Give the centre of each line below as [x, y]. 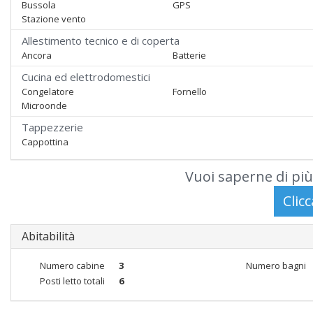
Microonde [44, 105]
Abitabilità [48, 236]
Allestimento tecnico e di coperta [101, 41]
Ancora [37, 55]
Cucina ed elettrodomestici [86, 77]
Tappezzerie [52, 127]
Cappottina [45, 142]
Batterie [189, 55]
